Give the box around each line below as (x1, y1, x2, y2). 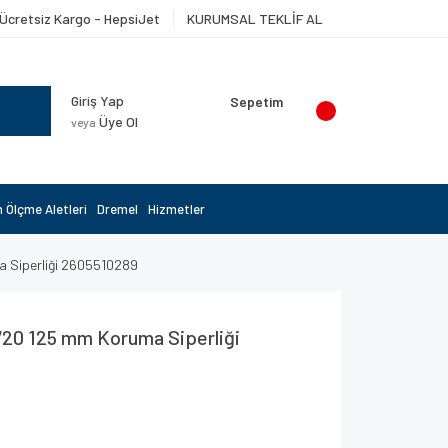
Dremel (97, 201, 138, 217)
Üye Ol (96, 113, 138, 130)
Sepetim (230, 93, 283, 110)
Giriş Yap (71, 92, 124, 109)
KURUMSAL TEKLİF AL (187, 10, 323, 27)
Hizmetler (148, 201, 205, 217)
